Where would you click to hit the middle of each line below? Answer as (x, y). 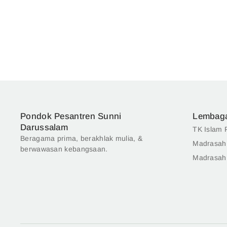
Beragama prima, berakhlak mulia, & (82, 139)
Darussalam (44, 128)
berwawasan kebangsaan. (64, 149)
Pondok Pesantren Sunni (71, 117)
